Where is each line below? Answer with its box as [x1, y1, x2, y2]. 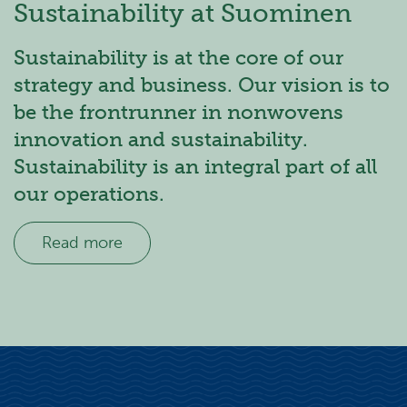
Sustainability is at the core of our [14, 45, 343, 70]
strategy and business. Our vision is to [14, 72, 390, 97]
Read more [42, 232, 123, 253]
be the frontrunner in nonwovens [14, 99, 343, 124]
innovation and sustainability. [14, 126, 308, 152]
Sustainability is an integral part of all [14, 154, 377, 179]
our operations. [14, 181, 164, 206]
